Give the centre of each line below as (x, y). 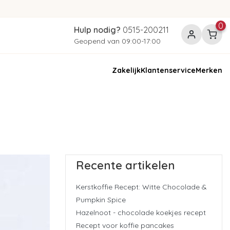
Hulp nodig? (97, 30)
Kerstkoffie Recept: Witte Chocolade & (141, 187)
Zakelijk (126, 70)
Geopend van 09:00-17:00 (117, 41)
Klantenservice (168, 70)
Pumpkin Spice (101, 199)
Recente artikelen (126, 166)
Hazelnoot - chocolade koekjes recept (141, 212)
